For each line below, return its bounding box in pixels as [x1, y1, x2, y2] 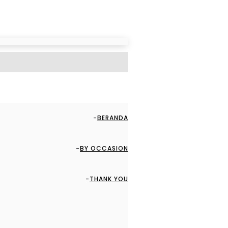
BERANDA [97, 113, 128, 122]
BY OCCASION [80, 144, 128, 153]
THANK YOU [90, 175, 128, 183]
